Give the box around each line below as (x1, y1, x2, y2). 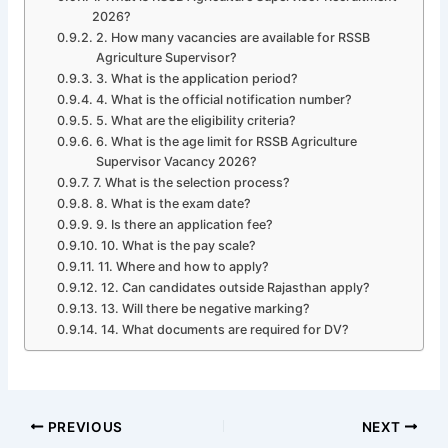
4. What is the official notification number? (95, 92, 352, 108)
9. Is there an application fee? (95, 217, 273, 233)
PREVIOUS (43, 418, 124, 435)
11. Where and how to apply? (97, 259, 269, 275)
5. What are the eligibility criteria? (95, 113, 296, 129)
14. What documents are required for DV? (100, 322, 349, 338)
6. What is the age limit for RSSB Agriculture (95, 134, 357, 150)
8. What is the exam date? (95, 196, 251, 212)
